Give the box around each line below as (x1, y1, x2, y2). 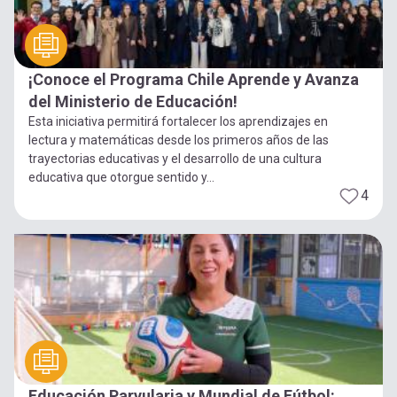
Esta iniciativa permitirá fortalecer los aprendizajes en (28, 113, 328, 128)
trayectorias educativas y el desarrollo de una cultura (28, 151, 322, 166)
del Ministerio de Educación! (28, 91, 237, 111)
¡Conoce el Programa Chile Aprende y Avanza (28, 69, 359, 89)
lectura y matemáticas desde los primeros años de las (28, 132, 329, 147)
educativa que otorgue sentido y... (28, 169, 214, 184)
